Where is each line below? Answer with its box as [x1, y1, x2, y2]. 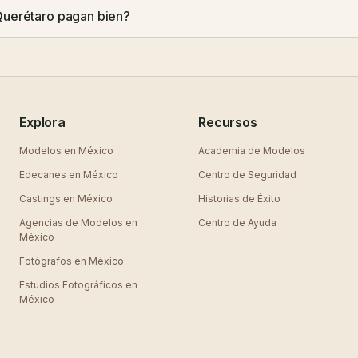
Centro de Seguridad [198, 169, 296, 181]
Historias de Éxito [198, 193, 280, 205]
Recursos [198, 114, 257, 130]
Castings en [19, 193, 78, 205]
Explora [19, 114, 66, 130]
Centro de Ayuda [198, 217, 276, 229]
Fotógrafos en [19, 255, 89, 267]
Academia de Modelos [198, 145, 305, 157]
